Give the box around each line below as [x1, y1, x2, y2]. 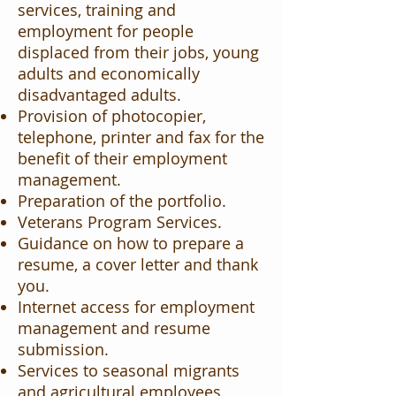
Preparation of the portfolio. [18, 190, 226, 211]
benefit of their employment [18, 148, 227, 169]
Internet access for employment [18, 296, 255, 317]
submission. [18, 339, 109, 360]
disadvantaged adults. [18, 84, 181, 105]
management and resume [18, 317, 210, 339]
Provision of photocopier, [18, 105, 206, 126]
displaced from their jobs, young [18, 42, 259, 63]
